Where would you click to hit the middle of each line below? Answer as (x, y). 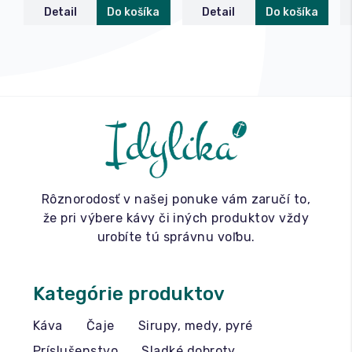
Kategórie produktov (129, 293)
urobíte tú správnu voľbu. (176, 236)
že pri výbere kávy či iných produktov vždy (176, 218)
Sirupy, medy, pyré (195, 325)
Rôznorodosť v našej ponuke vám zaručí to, (176, 199)
